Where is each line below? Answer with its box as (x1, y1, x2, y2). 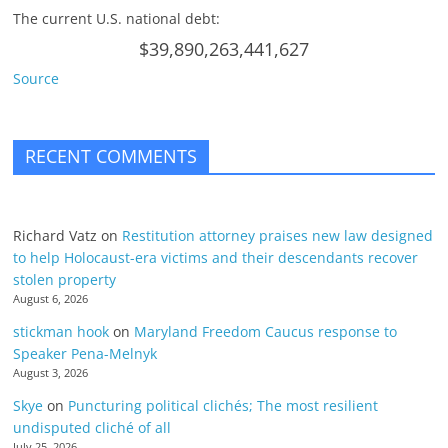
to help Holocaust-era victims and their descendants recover (13, 248, 419, 268)
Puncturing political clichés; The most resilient (68, 396, 379, 416)
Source (13, 69, 60, 89)
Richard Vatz (13, 226, 98, 246)
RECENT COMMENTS (25, 144, 198, 169)
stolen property (13, 270, 117, 290)
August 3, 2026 (13, 366, 89, 381)
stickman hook (13, 322, 110, 342)
